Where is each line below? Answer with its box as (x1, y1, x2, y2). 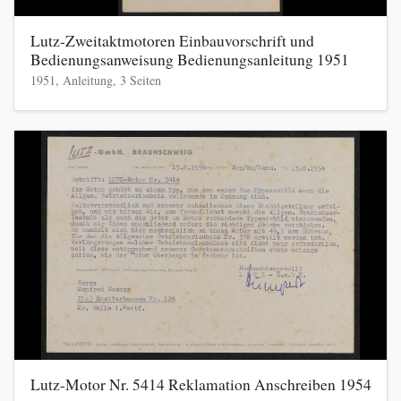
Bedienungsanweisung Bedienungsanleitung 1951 (30, 49, 349, 71)
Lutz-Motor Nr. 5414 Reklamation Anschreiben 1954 (30, 374, 371, 396)
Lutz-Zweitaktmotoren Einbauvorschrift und (30, 30, 314, 52)
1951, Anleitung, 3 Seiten (30, 72, 161, 90)
